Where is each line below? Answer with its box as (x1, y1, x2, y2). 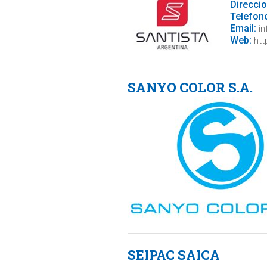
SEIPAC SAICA (127, 246, 220, 263)
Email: (229, 23, 256, 34)
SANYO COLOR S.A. (127, 79, 253, 96)
